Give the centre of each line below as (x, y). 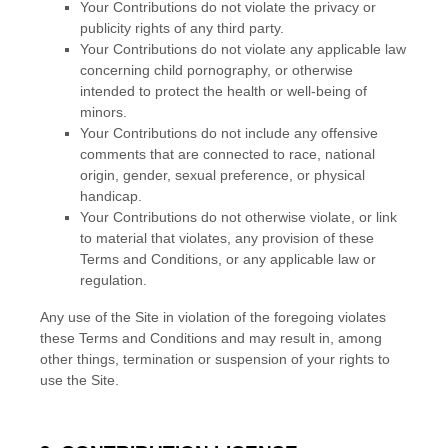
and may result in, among (299, 338)
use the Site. (79, 380)
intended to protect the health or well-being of (223, 91)
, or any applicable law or (297, 259)
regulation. (113, 280)
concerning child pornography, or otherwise (216, 70)
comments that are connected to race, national (227, 154)
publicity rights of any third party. (182, 28)
